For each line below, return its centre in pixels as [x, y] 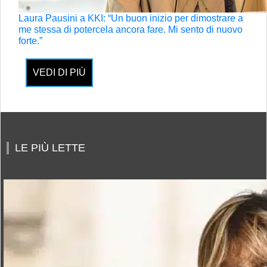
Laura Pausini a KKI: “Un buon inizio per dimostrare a [131, 18]
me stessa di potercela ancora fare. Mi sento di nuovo [131, 30]
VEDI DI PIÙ [59, 72]
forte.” [30, 41]
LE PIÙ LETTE [50, 148]
